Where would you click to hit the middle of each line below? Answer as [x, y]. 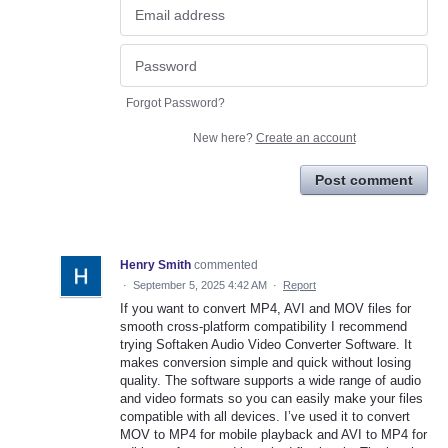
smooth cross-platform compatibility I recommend [263, 326]
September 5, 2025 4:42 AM [200, 284]
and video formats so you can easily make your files [271, 398]
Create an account [305, 137]
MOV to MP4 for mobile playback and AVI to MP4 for [273, 434]
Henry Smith [155, 264]
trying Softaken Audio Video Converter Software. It [266, 344]
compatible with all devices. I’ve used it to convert [265, 416]
